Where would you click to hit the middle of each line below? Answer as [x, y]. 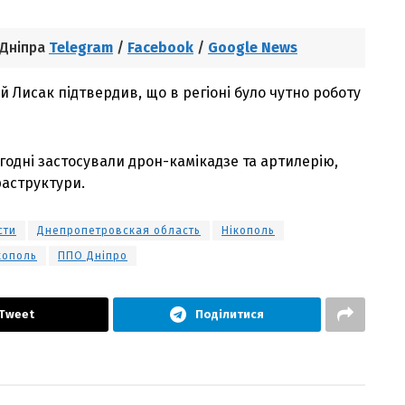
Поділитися [229, 314]
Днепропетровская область [119, 230]
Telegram [81, 47]
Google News [253, 47]
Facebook [160, 47]
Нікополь [248, 230]
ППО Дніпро [93, 255]
